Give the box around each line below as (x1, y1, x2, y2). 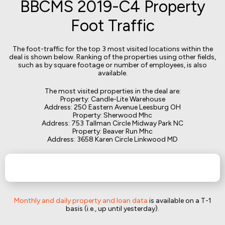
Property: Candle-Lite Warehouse (60, 95, 165, 103)
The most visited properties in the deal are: (44, 87, 181, 95)
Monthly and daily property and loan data (14, 196, 148, 205)
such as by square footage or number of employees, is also (18, 61, 207, 69)
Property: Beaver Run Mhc (72, 127, 153, 136)
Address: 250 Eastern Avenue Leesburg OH (44, 103, 181, 111)
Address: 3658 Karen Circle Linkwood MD (47, 135, 178, 144)
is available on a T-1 (147, 196, 211, 205)
